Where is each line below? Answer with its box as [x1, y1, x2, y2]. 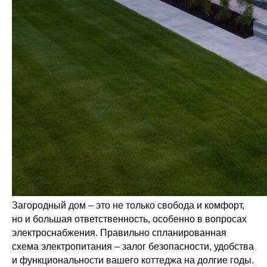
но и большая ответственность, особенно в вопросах [12, 214, 247, 224]
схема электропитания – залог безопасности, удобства [12, 241, 254, 252]
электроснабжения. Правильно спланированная [12, 228, 226, 238]
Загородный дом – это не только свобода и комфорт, [12, 200, 244, 210]
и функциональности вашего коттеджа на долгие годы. [12, 255, 254, 265]
